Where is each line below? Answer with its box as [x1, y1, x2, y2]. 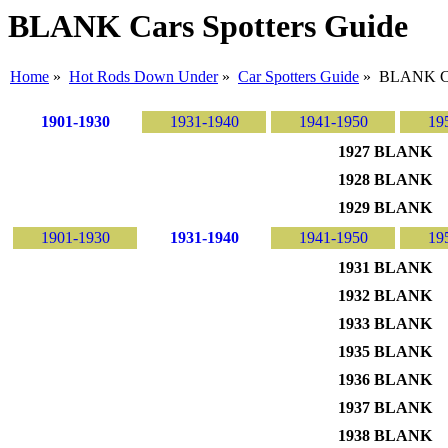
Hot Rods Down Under [69, 68, 218, 86]
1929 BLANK [338, 199, 432, 217]
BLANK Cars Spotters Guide [8, 8, 408, 44]
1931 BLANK [338, 259, 432, 277]
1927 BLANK [338, 143, 432, 161]
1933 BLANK [338, 315, 432, 333]
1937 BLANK [338, 399, 432, 417]
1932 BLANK [338, 287, 432, 305]
